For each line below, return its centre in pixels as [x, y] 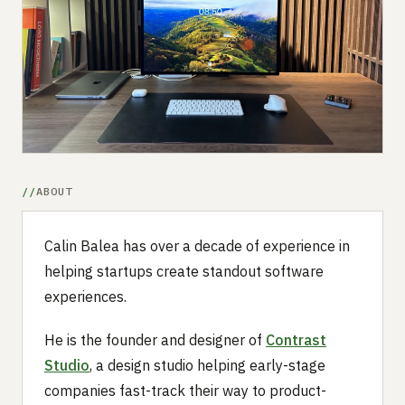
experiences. [85, 296]
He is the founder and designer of [155, 339]
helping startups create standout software [184, 271]
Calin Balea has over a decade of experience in [197, 245]
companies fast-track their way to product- [185, 390]
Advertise [58, 46]
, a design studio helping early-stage [207, 365]
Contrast [296, 339]
